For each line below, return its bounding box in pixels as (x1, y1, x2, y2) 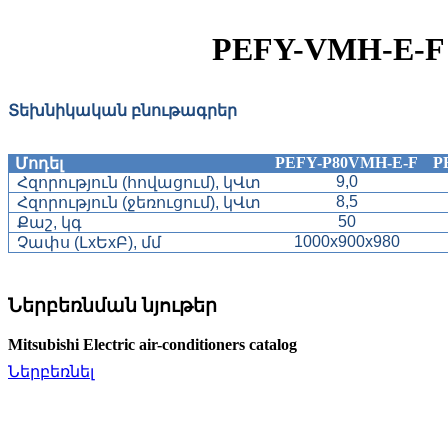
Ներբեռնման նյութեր (8, 295, 217, 317)
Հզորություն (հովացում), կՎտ (16, 174, 261, 192)
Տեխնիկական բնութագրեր (8, 102, 237, 120)
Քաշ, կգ (16, 214, 82, 232)
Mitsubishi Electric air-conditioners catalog (8, 336, 297, 353)
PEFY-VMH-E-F (212, 30, 445, 67)
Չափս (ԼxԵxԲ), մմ (16, 234, 161, 252)
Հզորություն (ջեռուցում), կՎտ (16, 194, 261, 212)
